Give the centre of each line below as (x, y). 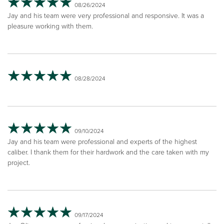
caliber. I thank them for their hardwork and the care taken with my (108, 152)
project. (19, 162)
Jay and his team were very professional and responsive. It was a (106, 15)
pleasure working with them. (50, 26)
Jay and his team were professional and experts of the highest (102, 141)
